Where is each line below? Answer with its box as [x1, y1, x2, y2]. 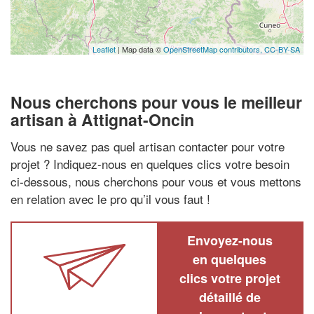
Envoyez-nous [186, 231, 273, 250]
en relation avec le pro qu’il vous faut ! [11, 189, 210, 207]
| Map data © [116, 43, 163, 55]
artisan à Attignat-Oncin [11, 108, 194, 131]
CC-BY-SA [264, 43, 300, 55]
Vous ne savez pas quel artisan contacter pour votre [11, 137, 285, 155]
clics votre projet [179, 268, 280, 287]
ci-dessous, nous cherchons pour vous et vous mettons [11, 172, 301, 190]
